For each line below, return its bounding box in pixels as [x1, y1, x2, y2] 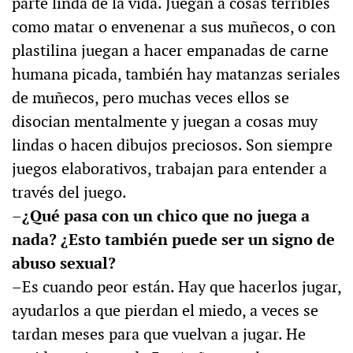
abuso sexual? [12, 253, 116, 274]
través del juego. [12, 182, 127, 203]
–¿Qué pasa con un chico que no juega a [12, 206, 310, 227]
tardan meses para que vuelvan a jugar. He [12, 324, 306, 345]
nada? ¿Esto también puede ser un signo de [12, 229, 335, 251]
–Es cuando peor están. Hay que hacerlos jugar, [12, 277, 341, 298]
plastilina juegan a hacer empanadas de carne [12, 40, 329, 61]
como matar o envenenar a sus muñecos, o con [12, 17, 336, 38]
